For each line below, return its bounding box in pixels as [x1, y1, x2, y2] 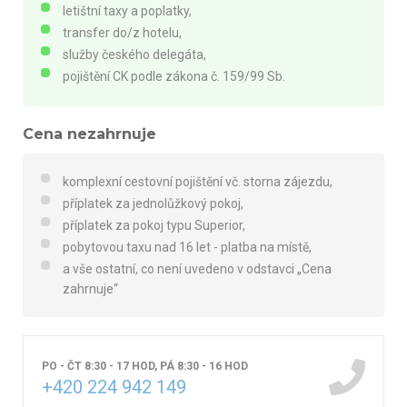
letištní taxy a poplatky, [63, 3, 192, 18]
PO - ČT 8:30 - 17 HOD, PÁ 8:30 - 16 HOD [42, 359, 248, 372]
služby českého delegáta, [63, 46, 206, 62]
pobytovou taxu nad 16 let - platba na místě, [63, 239, 314, 254]
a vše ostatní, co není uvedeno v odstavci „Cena [63, 261, 332, 276]
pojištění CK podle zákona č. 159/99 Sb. [63, 68, 285, 84]
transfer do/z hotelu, [63, 25, 182, 40]
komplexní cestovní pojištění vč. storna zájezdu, [63, 174, 335, 189]
